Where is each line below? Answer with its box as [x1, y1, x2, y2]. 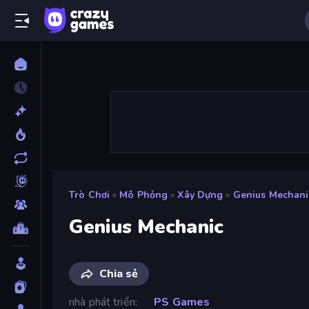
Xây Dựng [177, 188, 223, 201]
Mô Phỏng [119, 188, 168, 201]
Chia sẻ [99, 266, 138, 281]
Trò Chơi [69, 188, 110, 201]
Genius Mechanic [69, 213, 223, 240]
